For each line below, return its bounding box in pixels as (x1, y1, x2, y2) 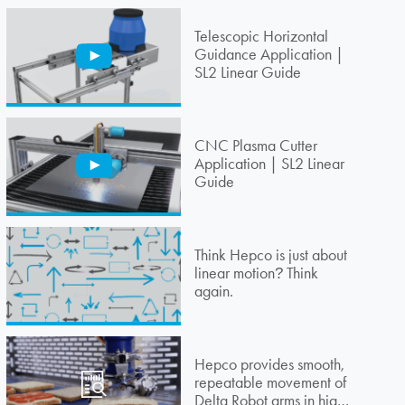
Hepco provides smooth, (193, 353, 344, 374)
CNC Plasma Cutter (193, 136, 317, 156)
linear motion (193, 262, 275, 283)
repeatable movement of (193, 372, 346, 392)
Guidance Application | (193, 44, 344, 65)
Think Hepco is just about (193, 244, 347, 265)
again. (193, 280, 233, 301)
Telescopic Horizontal (193, 26, 328, 47)
